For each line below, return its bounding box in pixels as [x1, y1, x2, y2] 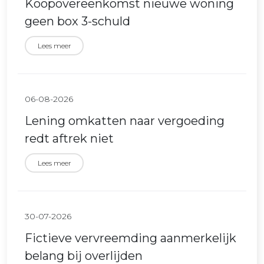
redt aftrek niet [25, 131, 114, 146]
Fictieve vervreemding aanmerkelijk [25, 231, 236, 246]
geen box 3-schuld [25, 14, 130, 29]
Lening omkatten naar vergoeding [25, 114, 225, 128]
